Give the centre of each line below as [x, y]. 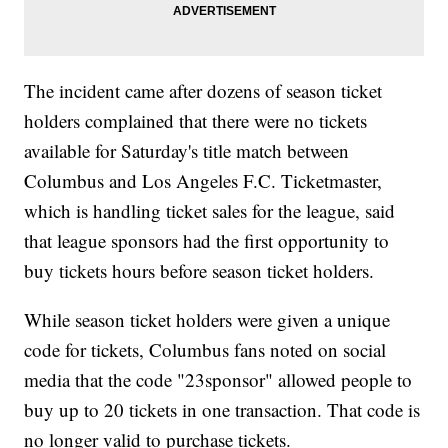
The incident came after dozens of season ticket [203, 91]
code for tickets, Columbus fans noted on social [205, 350]
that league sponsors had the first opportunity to [207, 241]
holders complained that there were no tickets [196, 121]
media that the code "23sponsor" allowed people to [218, 380]
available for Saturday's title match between [187, 151]
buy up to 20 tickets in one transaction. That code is [222, 410]
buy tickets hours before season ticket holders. [202, 271]
